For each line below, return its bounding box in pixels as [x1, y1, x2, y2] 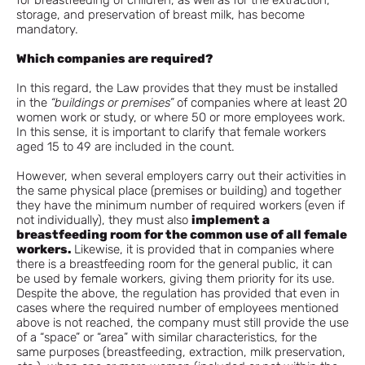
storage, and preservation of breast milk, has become [16, 7, 305, 22]
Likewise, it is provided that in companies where [71, 242, 334, 257]
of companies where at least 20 [174, 95, 347, 110]
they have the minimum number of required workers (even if [16, 198, 345, 213]
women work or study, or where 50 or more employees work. [16, 110, 345, 125]
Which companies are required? [16, 51, 213, 66]
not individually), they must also [16, 213, 191, 227]
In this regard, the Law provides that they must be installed [16, 81, 338, 95]
